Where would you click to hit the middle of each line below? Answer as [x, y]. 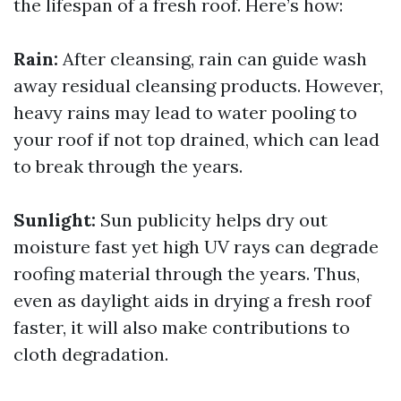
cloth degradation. [91, 354]
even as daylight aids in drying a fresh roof [192, 300]
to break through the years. [128, 166]
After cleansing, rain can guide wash [213, 59]
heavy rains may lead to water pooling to [185, 112]
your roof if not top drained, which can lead [196, 139]
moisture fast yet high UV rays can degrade [196, 247]
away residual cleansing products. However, [198, 85]
